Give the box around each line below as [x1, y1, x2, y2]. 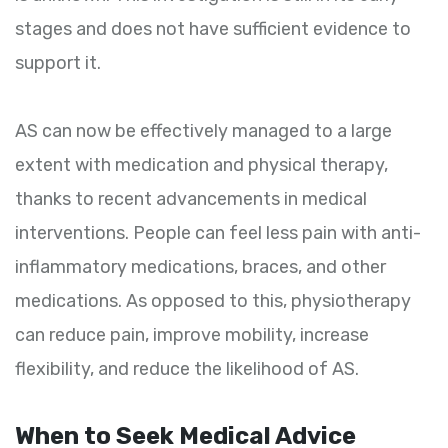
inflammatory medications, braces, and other [15, 256, 386, 279]
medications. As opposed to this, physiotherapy [15, 290, 411, 313]
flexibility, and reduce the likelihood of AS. [15, 358, 359, 381]
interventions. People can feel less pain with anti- [15, 222, 421, 245]
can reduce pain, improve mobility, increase [15, 324, 369, 347]
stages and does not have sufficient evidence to [15, 18, 411, 41]
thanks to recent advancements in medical [15, 188, 367, 211]
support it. [15, 52, 101, 75]
